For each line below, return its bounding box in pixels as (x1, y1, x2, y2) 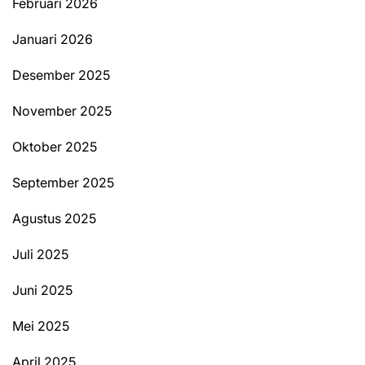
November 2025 (12, 103, 112, 120)
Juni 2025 (12, 282, 73, 299)
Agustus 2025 (12, 210, 96, 227)
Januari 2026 (12, 31, 93, 48)
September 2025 (12, 174, 114, 191)
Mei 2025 (12, 318, 69, 335)
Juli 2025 (12, 246, 68, 263)
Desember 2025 (12, 67, 110, 84)
